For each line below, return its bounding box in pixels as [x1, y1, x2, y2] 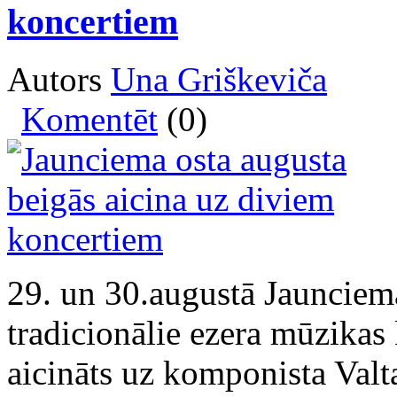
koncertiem [7, 2, 178, 43]
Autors [7, 59, 111, 98]
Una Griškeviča [111, 59, 327, 98]
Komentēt [21, 99, 158, 138]
